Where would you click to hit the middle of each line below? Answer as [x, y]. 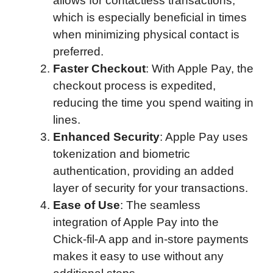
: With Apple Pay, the [200, 68]
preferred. [78, 51]
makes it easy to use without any [138, 256]
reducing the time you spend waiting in [153, 102]
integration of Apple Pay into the [136, 222]
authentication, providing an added [144, 171]
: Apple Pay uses [204, 136]
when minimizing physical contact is [146, 34]
